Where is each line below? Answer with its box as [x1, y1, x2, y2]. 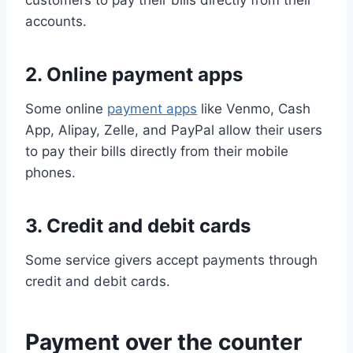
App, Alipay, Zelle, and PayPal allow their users [25, 122, 322, 139]
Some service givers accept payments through [25, 252, 318, 269]
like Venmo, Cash [197, 101, 310, 117]
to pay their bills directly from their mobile [25, 143, 288, 160]
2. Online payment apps [25, 63, 243, 87]
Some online [25, 101, 107, 117]
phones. [25, 165, 76, 181]
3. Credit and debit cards [25, 214, 251, 238]
